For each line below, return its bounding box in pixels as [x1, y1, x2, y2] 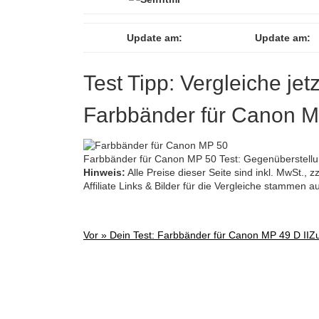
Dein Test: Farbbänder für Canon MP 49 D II [110, 229, 309, 241]
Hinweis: [83, 166, 125, 178]
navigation [83, 281, 159, 300]
